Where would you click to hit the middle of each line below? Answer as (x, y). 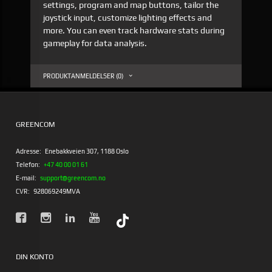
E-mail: (26, 178)
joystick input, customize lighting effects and (128, 17)
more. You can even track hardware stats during (134, 30)
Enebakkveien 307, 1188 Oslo (87, 151)
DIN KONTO (35, 257)
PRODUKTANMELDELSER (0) (83, 76)
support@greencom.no (73, 178)
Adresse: (29, 151)
